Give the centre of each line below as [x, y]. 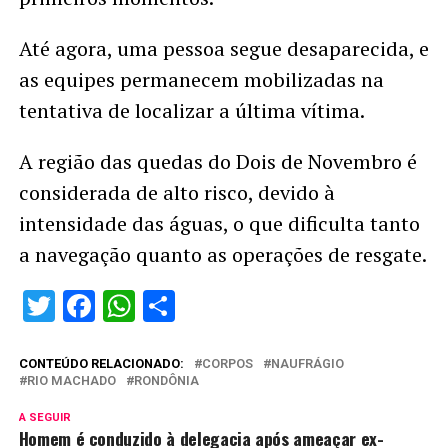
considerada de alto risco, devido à [176, 193]
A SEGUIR [44, 418]
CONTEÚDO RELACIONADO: [101, 364]
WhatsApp [206, 306]
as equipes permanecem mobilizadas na [201, 80]
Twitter [103, 306]
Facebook [161, 306]
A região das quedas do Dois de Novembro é [217, 162]
